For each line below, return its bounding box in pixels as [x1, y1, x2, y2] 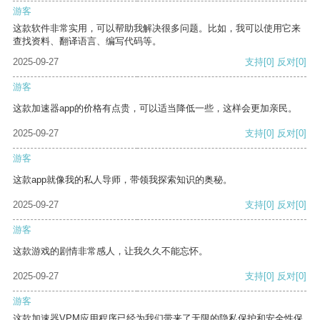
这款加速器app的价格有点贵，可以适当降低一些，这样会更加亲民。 [13, 103, 297, 114]
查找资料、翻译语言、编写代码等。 [13, 36, 161, 47]
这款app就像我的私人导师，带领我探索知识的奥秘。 [13, 174, 232, 186]
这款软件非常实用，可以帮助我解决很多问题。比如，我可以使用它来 [13, 23, 301, 34]
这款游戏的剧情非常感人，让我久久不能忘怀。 [13, 246, 208, 257]
